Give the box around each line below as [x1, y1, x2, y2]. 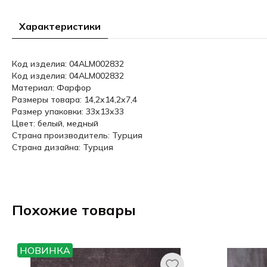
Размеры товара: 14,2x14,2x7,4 [12, 94, 137, 105]
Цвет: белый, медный [12, 118, 98, 129]
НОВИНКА [20, 244, 70, 256]
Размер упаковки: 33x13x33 [12, 106, 124, 117]
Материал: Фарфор [12, 82, 91, 93]
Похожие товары [12, 201, 136, 219]
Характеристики [19, 20, 101, 32]
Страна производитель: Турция [12, 130, 142, 141]
